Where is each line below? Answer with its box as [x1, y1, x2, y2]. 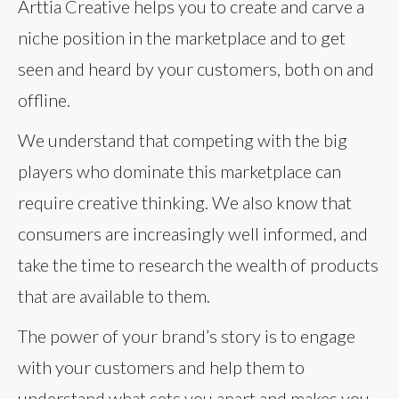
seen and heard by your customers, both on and [18, 57, 374, 79]
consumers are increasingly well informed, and [18, 222, 368, 244]
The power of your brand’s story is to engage [18, 324, 355, 346]
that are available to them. [18, 284, 210, 306]
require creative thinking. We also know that [18, 191, 352, 213]
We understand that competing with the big [18, 128, 347, 151]
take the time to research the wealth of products [18, 253, 379, 275]
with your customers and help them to [18, 355, 305, 378]
